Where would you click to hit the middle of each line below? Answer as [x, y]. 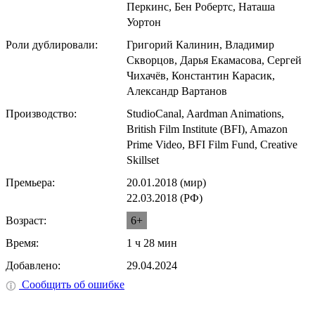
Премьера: [30, 182]
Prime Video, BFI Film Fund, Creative [212, 144]
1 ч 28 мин [152, 243]
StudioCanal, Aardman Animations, [205, 113]
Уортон [144, 22]
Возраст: [26, 220]
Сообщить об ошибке [72, 284]
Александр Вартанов [177, 91]
